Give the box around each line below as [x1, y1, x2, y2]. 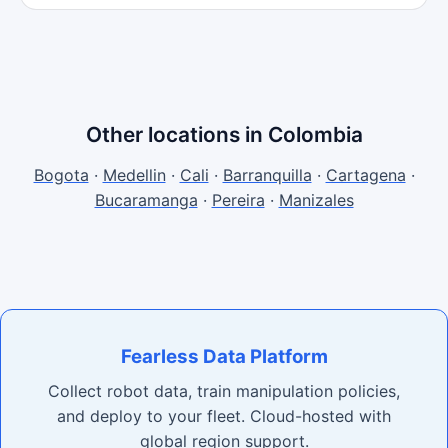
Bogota [33, 165, 89, 185]
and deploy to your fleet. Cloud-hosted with [57, 406, 391, 426]
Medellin [102, 165, 166, 185]
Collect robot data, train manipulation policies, [48, 381, 400, 401]
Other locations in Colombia [85, 122, 363, 147]
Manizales [278, 190, 354, 210]
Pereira [211, 190, 265, 210]
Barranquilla [222, 165, 312, 185]
